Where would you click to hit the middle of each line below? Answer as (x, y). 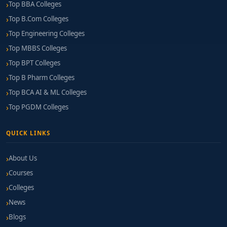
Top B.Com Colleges (39, 19)
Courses (21, 173)
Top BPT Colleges (34, 63)
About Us (23, 158)
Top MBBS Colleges (38, 48)
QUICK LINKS (28, 133)
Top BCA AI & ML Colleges (48, 92)
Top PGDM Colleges (39, 107)
